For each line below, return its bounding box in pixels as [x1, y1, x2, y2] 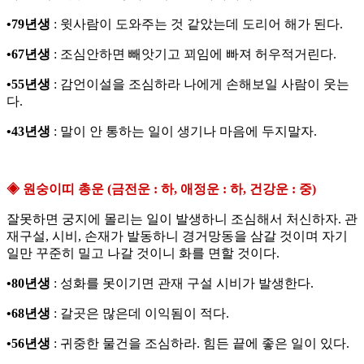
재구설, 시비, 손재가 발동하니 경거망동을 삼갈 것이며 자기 [6, 229, 348, 244]
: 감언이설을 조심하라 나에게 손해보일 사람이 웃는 [50, 77, 349, 92]
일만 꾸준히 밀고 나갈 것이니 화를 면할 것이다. [6, 246, 279, 261]
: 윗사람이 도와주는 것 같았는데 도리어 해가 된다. [50, 17, 343, 32]
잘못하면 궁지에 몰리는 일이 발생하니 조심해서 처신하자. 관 [6, 212, 357, 227]
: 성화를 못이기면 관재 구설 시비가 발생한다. [50, 276, 314, 291]
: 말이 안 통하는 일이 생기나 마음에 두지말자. [50, 124, 317, 139]
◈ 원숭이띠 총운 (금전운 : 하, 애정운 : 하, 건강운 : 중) [6, 182, 316, 197]
